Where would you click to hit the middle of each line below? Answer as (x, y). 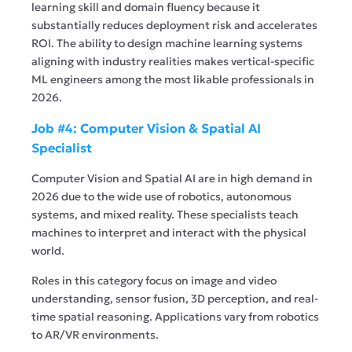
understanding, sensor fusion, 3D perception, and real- (175, 298)
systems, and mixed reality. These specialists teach (165, 214)
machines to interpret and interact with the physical (169, 232)
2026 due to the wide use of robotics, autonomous (161, 196)
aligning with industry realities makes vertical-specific (173, 61)
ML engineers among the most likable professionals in (173, 79)
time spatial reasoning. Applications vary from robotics (175, 316)
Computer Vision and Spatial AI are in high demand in (172, 178)
